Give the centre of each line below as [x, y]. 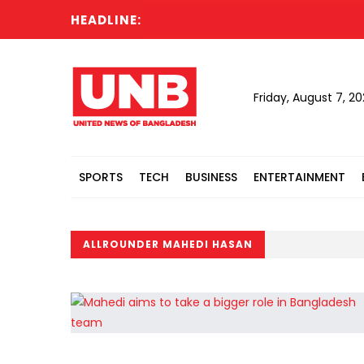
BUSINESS [211, 177]
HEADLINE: [106, 20]
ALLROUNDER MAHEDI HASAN [168, 244]
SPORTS [101, 177]
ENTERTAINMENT [299, 177]
